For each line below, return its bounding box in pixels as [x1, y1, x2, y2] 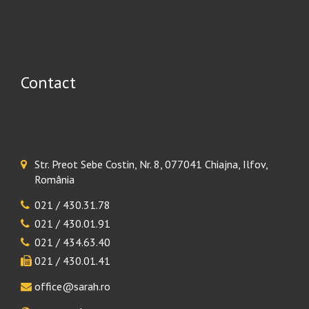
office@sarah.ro [34, 279, 110, 293]
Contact [21, 72, 76, 93]
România [34, 172, 74, 186]
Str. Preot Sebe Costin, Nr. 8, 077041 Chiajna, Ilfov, [34, 157, 268, 171]
